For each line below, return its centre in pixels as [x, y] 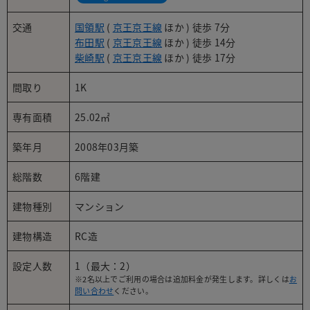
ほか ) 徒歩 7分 [196, 27]
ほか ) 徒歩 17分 [199, 58]
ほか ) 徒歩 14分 [199, 43]
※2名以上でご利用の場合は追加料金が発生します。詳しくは [182, 280]
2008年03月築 [107, 147]
